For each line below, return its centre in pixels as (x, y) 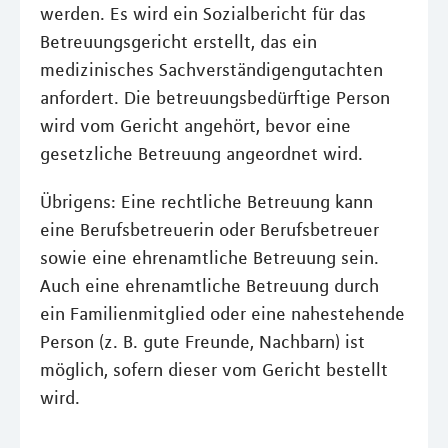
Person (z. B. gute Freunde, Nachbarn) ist (202, 342)
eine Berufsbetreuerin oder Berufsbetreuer (209, 230)
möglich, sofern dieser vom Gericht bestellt (214, 370)
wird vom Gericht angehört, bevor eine (195, 126)
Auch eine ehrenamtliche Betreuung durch (209, 286)
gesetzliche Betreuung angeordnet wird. (201, 154)
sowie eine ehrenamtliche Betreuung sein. (209, 258)
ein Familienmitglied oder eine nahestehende (222, 314)
